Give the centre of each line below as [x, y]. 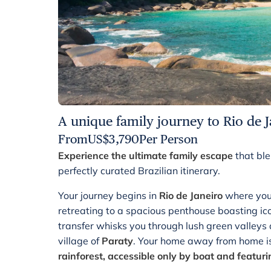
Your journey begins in [109, 195]
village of [80, 241]
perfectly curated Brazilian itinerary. [139, 171]
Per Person [168, 139]
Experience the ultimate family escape [145, 155]
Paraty [117, 241]
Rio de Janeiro [191, 195]
